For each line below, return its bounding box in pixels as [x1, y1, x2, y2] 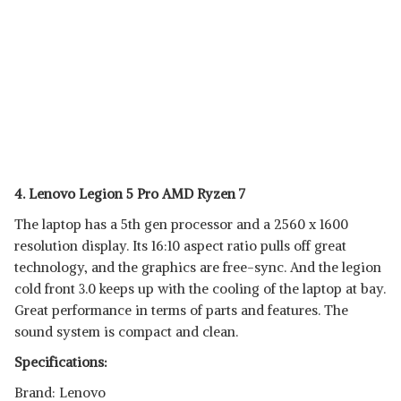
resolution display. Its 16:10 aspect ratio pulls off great [14, 237, 346, 254]
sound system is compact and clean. [14, 323, 238, 340]
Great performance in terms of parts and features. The [14, 302, 348, 319]
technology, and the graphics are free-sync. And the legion [14, 259, 381, 276]
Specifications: [14, 354, 107, 371]
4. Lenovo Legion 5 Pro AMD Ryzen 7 [14, 185, 245, 202]
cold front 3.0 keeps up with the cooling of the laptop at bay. [14, 280, 386, 297]
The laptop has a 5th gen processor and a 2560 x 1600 [14, 216, 348, 233]
